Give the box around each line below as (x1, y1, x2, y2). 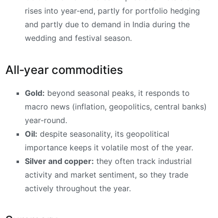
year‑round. (25, 115, 67, 126)
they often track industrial (94, 156, 192, 166)
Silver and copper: (25, 156, 94, 166)
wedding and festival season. (25, 33, 132, 43)
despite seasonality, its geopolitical (37, 129, 169, 139)
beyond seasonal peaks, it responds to (45, 88, 190, 98)
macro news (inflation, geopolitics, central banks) (25, 102, 207, 112)
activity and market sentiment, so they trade (25, 170, 188, 180)
